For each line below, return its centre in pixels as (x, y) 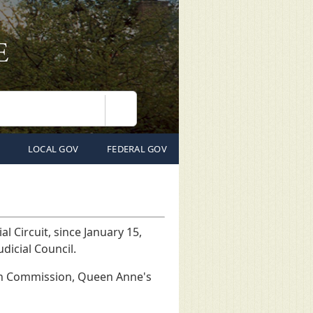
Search (136, 116)
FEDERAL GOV (137, 149)
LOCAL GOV (53, 149)
